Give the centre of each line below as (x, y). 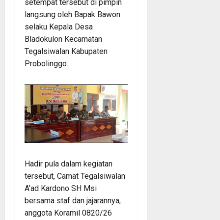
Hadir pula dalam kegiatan (69, 164)
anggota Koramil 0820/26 (68, 213)
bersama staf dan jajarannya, (73, 200)
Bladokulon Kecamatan (63, 39)
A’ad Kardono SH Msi (61, 188)
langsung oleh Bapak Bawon (72, 14)
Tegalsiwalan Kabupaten (66, 51)
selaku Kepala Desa (59, 27)
